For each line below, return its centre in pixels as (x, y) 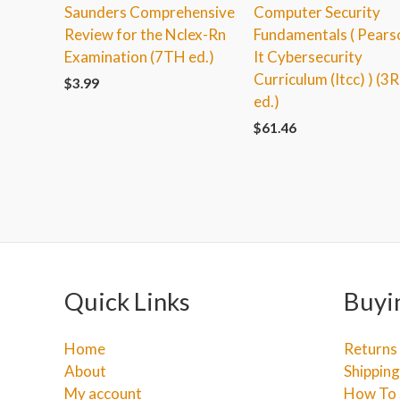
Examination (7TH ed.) (139, 56)
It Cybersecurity (308, 56)
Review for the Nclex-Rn (145, 34)
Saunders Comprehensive (150, 12)
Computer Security (317, 12)
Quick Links (127, 302)
